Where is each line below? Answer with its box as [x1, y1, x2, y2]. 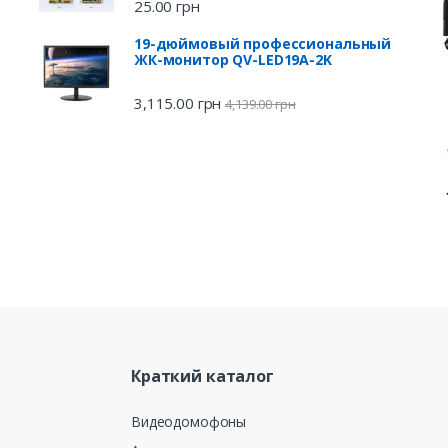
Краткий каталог [131, 364, 274, 387]
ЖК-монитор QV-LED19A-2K [134, 50, 332, 70]
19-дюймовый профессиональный [134, 34, 392, 54]
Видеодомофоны [131, 412, 247, 432]
